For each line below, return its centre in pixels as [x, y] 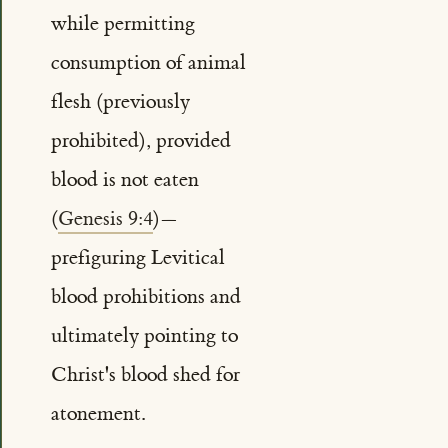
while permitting [122, 24]
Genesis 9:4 [105, 219]
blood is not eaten [124, 180]
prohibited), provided [140, 141]
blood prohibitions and [145, 297]
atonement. [97, 414]
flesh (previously [120, 102]
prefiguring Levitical [137, 258]
